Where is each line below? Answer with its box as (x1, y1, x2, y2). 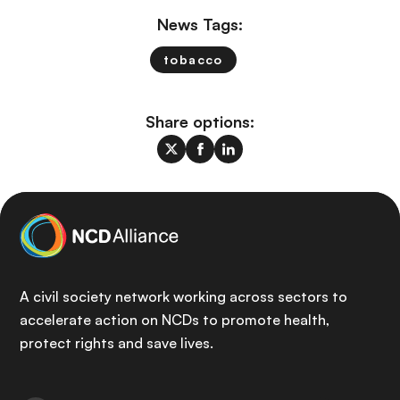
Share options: (146, 112, 254, 131)
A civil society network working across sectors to (20, 287, 347, 305)
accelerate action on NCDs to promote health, (20, 311, 329, 329)
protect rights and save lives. (20, 334, 213, 352)
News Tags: (157, 14, 243, 34)
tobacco (163, 52, 223, 67)
